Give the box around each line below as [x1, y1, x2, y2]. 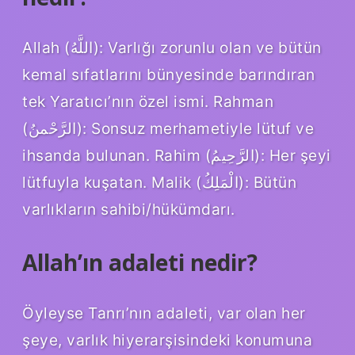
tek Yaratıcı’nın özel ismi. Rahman [22, 91, 273, 111]
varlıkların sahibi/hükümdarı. [22, 199, 235, 219]
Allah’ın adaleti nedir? [22, 246, 258, 277]
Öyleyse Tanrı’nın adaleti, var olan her [22, 303, 306, 323]
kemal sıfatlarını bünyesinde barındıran [22, 64, 315, 84]
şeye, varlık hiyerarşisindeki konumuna [22, 330, 312, 349]
